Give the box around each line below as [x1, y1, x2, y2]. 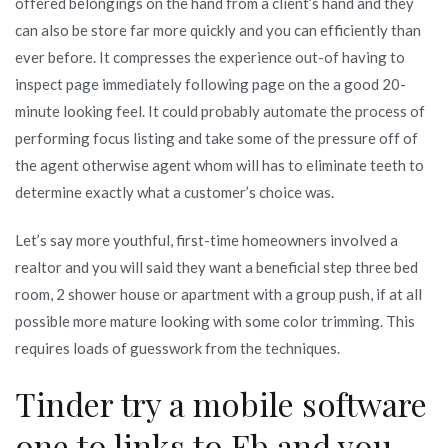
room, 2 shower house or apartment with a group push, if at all [15, 284, 422, 303]
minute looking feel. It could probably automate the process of [15, 101, 425, 120]
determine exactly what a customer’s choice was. [15, 182, 334, 201]
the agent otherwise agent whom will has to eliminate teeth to [15, 155, 424, 174]
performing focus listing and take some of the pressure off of [15, 128, 418, 147]
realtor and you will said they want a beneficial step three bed [15, 257, 418, 276]
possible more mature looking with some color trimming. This [15, 311, 415, 330]
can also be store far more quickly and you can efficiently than [15, 20, 421, 39]
